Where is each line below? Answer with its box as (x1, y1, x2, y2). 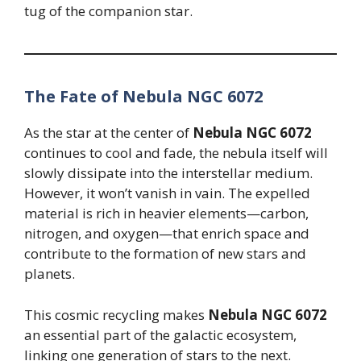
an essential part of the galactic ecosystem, (24, 325, 297, 344)
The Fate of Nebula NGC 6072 (24, 85, 263, 108)
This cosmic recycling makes (24, 305, 208, 324)
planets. (24, 264, 75, 284)
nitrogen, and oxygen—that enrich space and (24, 224, 309, 243)
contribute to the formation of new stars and (24, 244, 306, 263)
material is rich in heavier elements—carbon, (24, 204, 309, 223)
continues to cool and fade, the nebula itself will (24, 143, 328, 163)
